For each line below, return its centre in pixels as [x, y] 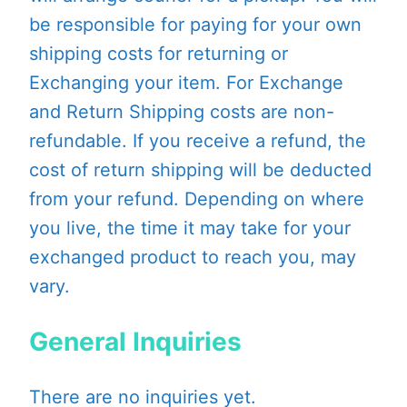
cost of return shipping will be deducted [200, 169]
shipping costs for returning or [159, 53]
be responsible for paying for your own [195, 24]
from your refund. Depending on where [197, 199]
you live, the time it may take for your [190, 228]
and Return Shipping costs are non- [182, 111]
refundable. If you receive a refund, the [198, 140]
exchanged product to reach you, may [193, 257]
